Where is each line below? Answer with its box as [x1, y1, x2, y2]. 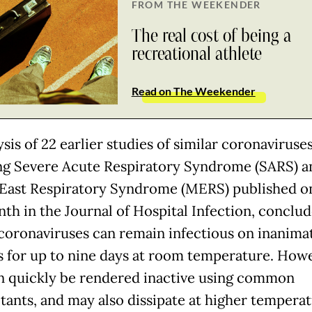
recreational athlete [131, 45, 262, 63]
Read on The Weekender [131, 84, 256, 97]
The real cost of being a [131, 26, 291, 45]
